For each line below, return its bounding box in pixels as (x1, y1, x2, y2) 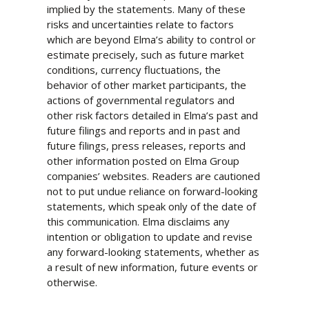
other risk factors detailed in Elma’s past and (47, 108, 258, 122)
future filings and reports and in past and (47, 123, 240, 137)
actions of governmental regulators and (47, 93, 235, 107)
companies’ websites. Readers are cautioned (47, 169, 260, 183)
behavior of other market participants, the (47, 78, 246, 92)
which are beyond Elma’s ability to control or (47, 32, 256, 46)
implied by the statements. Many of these (47, 2, 246, 16)
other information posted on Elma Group (47, 154, 239, 168)
